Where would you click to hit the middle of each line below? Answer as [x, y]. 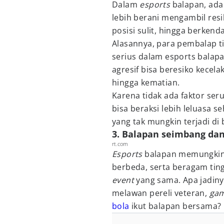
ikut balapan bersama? [175, 206]
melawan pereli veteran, [161, 193]
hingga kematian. [146, 82]
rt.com [120, 144]
